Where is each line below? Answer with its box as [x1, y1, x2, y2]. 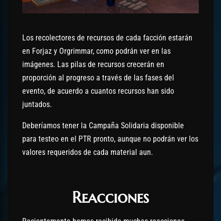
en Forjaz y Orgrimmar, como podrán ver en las [22, 46, 171, 56]
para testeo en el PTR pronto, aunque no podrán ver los [22, 134, 198, 144]
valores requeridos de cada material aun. [22, 147, 153, 157]
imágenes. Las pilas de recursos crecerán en [22, 60, 164, 69]
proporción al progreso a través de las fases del [22, 73, 174, 82]
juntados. [22, 100, 52, 109]
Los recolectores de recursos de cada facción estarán [22, 33, 192, 42]
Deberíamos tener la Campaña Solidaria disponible [22, 121, 184, 130]
